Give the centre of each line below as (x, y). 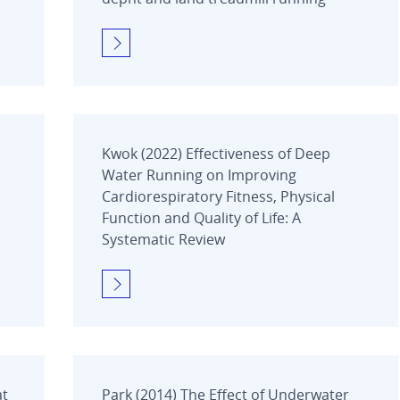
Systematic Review (163, 239)
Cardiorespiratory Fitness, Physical (218, 196)
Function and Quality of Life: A (201, 217)
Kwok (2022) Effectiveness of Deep (216, 153)
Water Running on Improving (199, 175)
